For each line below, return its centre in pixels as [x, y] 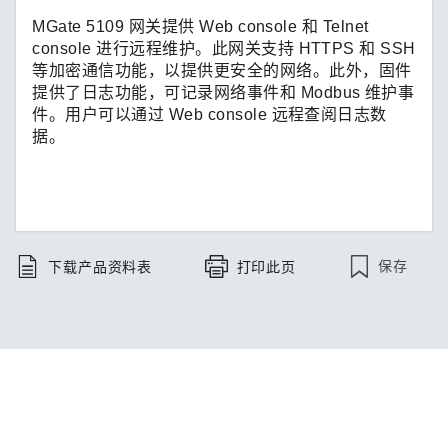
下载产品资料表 [100, 266]
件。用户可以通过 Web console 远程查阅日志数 [209, 114]
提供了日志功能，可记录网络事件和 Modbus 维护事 [223, 92]
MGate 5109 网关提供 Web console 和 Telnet [200, 26]
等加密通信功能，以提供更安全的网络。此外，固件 [222, 70]
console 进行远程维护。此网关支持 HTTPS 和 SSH [224, 48]
